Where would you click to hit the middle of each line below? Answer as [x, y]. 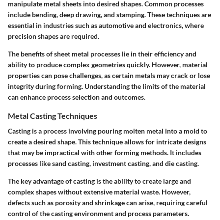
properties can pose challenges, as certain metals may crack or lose [109, 75]
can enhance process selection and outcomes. [77, 97]
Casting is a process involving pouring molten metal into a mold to [108, 131]
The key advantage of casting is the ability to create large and [99, 181]
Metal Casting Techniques [53, 115]
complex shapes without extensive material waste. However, [99, 192]
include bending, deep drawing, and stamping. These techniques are [110, 14]
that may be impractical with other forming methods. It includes [105, 153]
